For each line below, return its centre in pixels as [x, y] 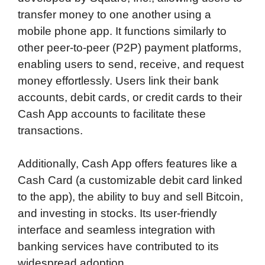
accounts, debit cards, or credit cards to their [130, 97]
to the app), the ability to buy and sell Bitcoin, [130, 197]
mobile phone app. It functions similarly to [122, 31]
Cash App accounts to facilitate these [112, 114]
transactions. [50, 130]
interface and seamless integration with [117, 230]
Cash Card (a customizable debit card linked [130, 180]
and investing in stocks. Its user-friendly [117, 214]
